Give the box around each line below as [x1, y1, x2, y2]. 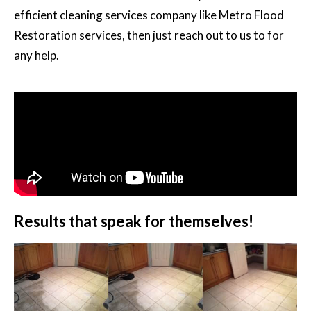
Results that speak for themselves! [14, 211, 253, 230]
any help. [14, 47, 59, 62]
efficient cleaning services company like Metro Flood [14, 7, 284, 22]
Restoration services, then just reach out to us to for [14, 27, 284, 42]
